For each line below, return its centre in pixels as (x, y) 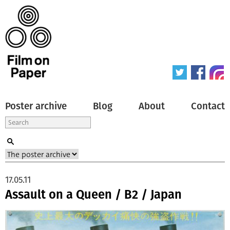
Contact (208, 106)
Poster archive (36, 106)
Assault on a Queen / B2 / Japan (93, 194)
